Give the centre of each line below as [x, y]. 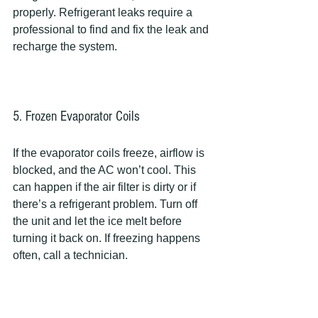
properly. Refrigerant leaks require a [104, 12]
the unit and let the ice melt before [99, 221]
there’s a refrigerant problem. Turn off [106, 204]
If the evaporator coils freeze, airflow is [110, 153]
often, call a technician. [70, 255]
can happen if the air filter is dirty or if [106, 187]
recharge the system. [65, 46]
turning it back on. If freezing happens [108, 238]
